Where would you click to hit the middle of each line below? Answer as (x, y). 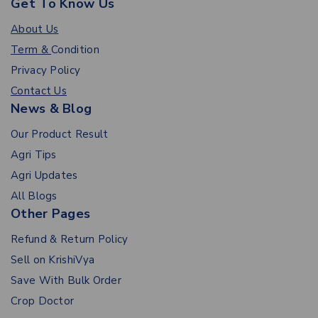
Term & (31, 50)
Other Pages (51, 214)
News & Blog (51, 109)
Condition (75, 50)
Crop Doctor (43, 301)
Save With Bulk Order (66, 281)
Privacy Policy (46, 71)
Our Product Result (60, 135)
